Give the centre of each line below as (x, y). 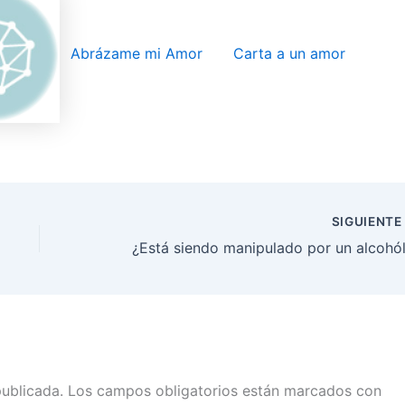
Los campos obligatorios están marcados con (225, 390)
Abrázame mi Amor (137, 54)
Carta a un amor (289, 54)
